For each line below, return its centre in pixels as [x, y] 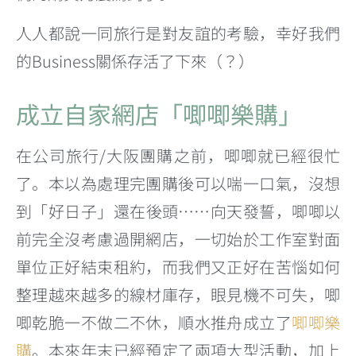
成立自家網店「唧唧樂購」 [159, 114]
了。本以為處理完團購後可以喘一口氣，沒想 [178, 184]
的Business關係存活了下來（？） [135, 60]
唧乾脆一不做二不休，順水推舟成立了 [154, 323]
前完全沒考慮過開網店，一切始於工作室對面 [178, 239]
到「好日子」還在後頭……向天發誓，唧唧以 [178, 211]
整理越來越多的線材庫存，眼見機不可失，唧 [178, 295]
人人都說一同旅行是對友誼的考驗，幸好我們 [178, 33]
